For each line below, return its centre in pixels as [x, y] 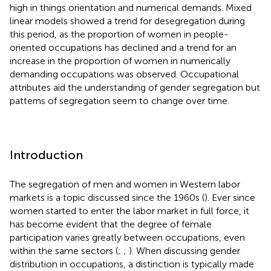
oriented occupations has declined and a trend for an [123, 47]
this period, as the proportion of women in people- [119, 34]
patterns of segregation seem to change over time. [119, 100]
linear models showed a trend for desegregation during [127, 21]
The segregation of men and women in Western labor [125, 184]
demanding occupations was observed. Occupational [124, 74]
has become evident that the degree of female [111, 224]
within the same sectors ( [64, 250]
